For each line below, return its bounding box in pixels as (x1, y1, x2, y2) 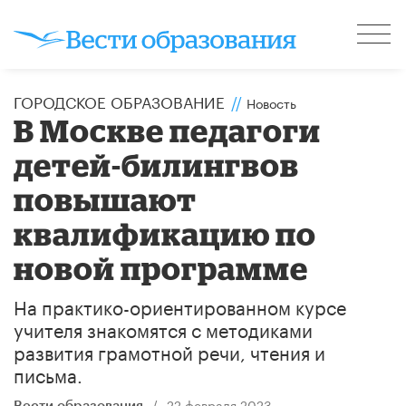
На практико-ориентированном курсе (14, 290, 346, 320)
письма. (14, 358, 82, 388)
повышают (14, 180, 198, 217)
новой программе (14, 249, 309, 285)
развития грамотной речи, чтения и (14, 335, 325, 365)
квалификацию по (14, 215, 317, 251)
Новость (246, 92, 296, 112)
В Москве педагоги (14, 111, 322, 148)
